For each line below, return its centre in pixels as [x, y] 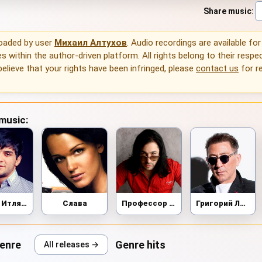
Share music [227, 11]
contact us [217, 69]
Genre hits [140, 244]
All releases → [71, 244]
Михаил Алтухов [91, 43]
